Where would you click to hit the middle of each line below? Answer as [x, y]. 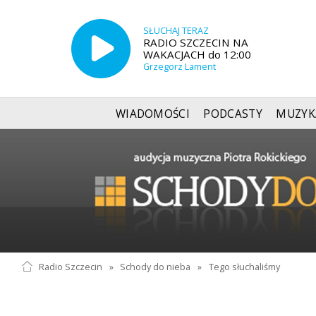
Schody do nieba [156, 267]
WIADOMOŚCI [153, 114]
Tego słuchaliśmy [245, 267]
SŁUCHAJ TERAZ [176, 30]
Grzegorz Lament [179, 66]
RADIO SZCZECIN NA [195, 42]
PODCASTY [233, 114]
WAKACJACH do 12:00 [197, 54]
